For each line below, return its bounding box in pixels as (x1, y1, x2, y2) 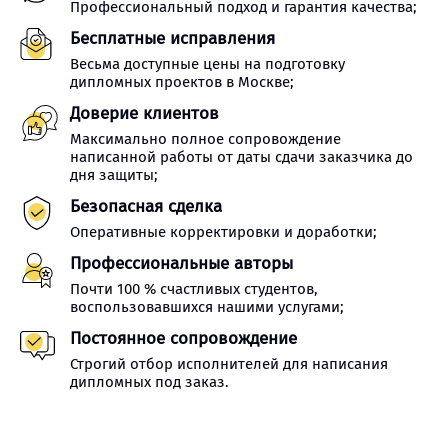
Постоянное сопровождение (70, 328, 297, 349)
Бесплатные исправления (70, 28, 275, 49)
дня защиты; (70, 166, 158, 184)
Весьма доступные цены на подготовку (70, 55, 345, 73)
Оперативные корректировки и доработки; (70, 223, 377, 241)
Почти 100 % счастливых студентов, (70, 280, 318, 298)
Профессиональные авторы (70, 253, 293, 274)
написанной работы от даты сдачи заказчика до (70, 148, 413, 166)
